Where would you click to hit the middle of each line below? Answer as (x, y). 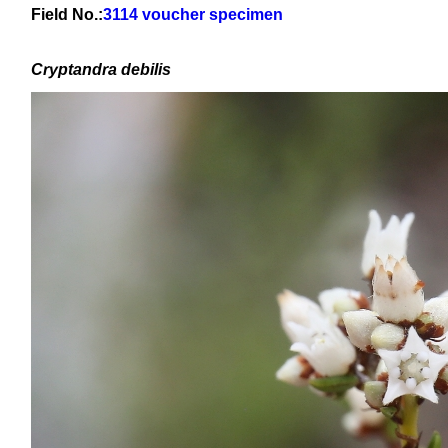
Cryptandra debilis (101, 69)
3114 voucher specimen (193, 14)
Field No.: (67, 14)
